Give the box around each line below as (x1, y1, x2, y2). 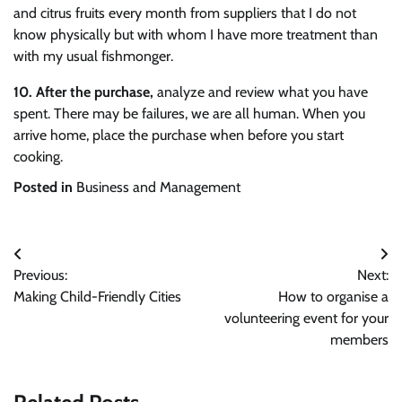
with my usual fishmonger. (13, 47, 173, 65)
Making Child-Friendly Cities (13, 287, 181, 305)
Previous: (13, 266, 67, 284)
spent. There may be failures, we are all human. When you (13, 104, 365, 122)
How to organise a (278, 287, 389, 305)
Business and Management (76, 178, 240, 196)
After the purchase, (36, 83, 153, 100)
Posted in (13, 178, 76, 196)
